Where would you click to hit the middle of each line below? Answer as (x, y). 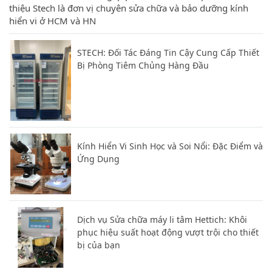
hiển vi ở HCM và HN (53, 21)
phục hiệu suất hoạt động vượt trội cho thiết (168, 233)
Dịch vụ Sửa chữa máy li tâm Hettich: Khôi (162, 220)
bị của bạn (99, 245)
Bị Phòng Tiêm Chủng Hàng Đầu (143, 65)
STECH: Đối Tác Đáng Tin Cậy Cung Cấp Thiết (168, 53)
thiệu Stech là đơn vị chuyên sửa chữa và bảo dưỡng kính (129, 8)
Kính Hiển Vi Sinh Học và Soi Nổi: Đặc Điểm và (170, 146)
